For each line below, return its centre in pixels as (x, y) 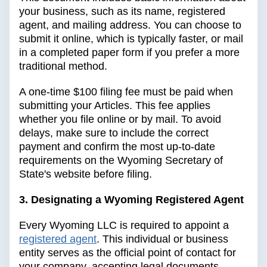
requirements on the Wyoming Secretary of (121, 161)
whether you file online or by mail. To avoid (120, 119)
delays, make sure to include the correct (114, 133)
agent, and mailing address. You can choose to (130, 25)
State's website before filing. (86, 174)
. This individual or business (162, 239)
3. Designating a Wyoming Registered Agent (131, 200)
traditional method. (63, 66)
